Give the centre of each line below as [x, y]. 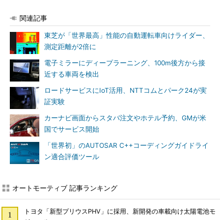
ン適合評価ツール [72, 157]
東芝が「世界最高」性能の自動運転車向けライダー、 [127, 35]
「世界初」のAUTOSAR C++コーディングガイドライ [126, 145]
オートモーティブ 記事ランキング [65, 188]
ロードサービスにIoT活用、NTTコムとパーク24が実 [125, 90]
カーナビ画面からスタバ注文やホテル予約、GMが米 [125, 118]
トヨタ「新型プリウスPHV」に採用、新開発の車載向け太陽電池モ [120, 211]
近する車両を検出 [72, 74]
